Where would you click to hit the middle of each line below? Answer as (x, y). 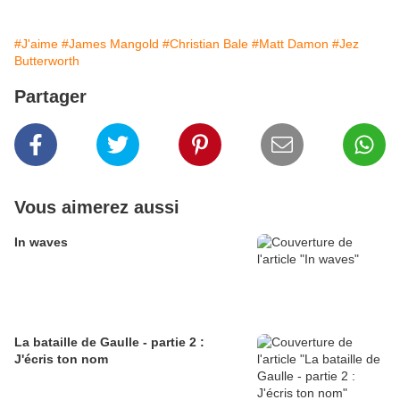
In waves (41, 242)
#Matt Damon (290, 44)
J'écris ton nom (61, 359)
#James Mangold (110, 44)
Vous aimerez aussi (97, 208)
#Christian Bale (205, 44)
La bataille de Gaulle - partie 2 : (109, 342)
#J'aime (36, 44)
